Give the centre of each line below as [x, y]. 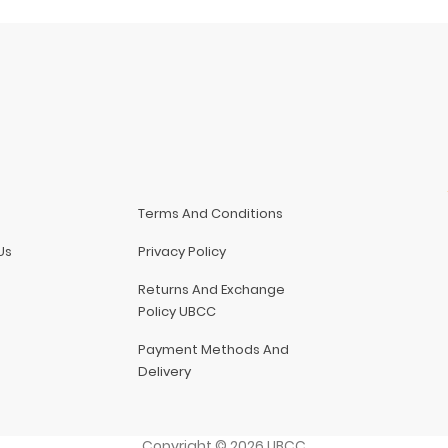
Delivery [165, 371]
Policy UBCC [177, 311]
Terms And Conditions [211, 213]
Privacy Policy [182, 251]
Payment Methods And [214, 349]
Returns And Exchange [212, 289]
